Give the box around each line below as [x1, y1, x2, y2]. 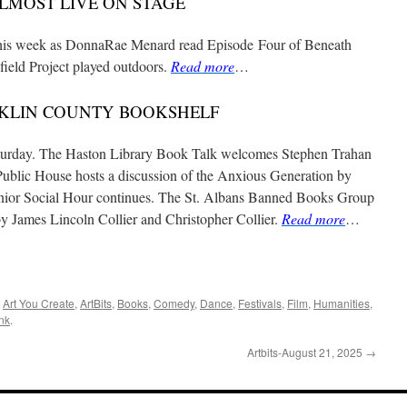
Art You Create [3, 295, 74, 311]
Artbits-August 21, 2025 [247, 344, 365, 360]
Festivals [238, 295, 282, 311]
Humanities [313, 295, 370, 311]
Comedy [154, 295, 194, 311]
